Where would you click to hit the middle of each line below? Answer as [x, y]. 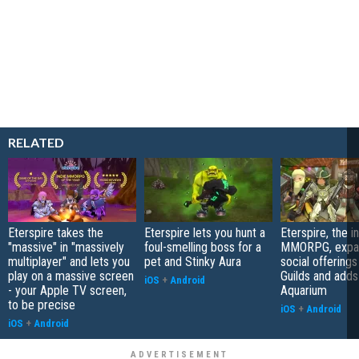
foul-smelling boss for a [203, 247]
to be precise [42, 305]
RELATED [36, 142]
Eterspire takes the [56, 232]
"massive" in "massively [66, 247]
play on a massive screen [71, 276]
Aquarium [304, 290]
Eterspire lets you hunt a [205, 232]
